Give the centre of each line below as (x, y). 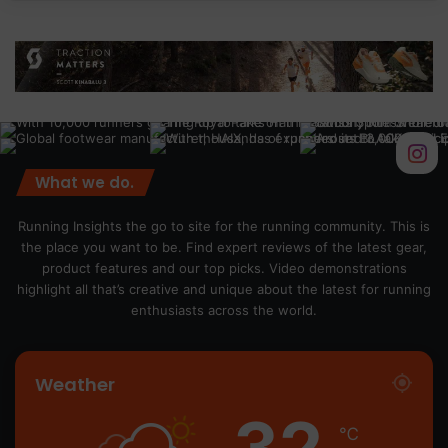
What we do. (84, 183)
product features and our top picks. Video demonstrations (224, 268)
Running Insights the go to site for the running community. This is (224, 226)
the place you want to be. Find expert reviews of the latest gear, (224, 247)
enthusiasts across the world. (224, 310)
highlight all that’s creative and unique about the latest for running (224, 289)
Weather (75, 385)
